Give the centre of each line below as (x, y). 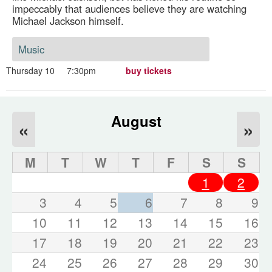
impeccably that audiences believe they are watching (129, 9)
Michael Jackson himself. (68, 21)
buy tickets (149, 71)
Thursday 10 (30, 71)
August (136, 121)
